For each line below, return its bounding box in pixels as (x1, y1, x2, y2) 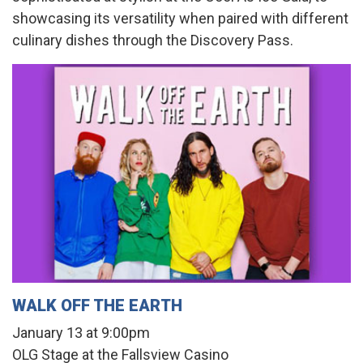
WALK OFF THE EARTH (12, 295, 182, 315)
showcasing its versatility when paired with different (12, 10, 348, 28)
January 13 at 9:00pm (12, 323, 150, 341)
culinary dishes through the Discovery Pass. (12, 32, 293, 49)
